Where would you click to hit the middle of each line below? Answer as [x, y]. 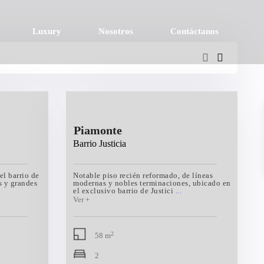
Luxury [47, 31]
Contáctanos [194, 31]
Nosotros [116, 31]
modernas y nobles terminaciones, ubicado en [152, 183]
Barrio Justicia [100, 143]
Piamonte [98, 130]
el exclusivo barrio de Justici [124, 191]
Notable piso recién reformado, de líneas [143, 175]
